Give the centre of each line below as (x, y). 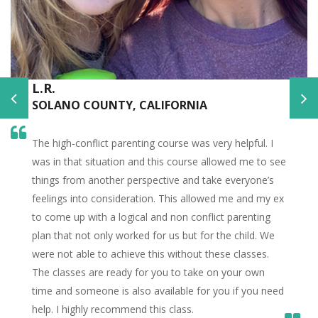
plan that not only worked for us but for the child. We (153, 236)
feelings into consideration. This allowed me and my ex (158, 199)
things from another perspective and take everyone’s (153, 180)
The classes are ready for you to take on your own (148, 273)
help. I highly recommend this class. (113, 309)
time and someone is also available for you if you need (158, 291)
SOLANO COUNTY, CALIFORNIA (120, 105)
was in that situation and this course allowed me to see (159, 162)
